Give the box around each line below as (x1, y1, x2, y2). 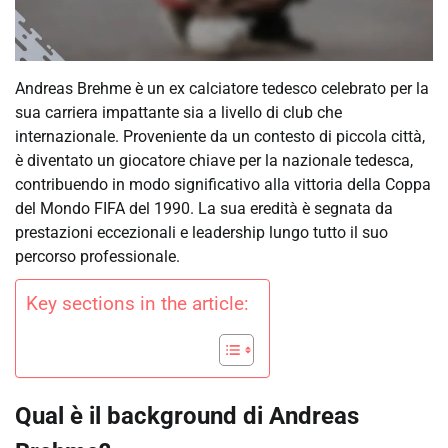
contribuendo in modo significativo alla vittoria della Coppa (15, 175, 431, 195)
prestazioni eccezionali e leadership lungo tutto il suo (15, 223, 388, 243)
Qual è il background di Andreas (15, 402, 359, 431)
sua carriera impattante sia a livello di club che (15, 103, 342, 123)
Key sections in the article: (26, 292, 249, 316)
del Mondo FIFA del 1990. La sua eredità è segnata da (15, 199, 393, 219)
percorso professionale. (15, 247, 180, 267)
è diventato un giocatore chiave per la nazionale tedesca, (15, 151, 413, 171)
